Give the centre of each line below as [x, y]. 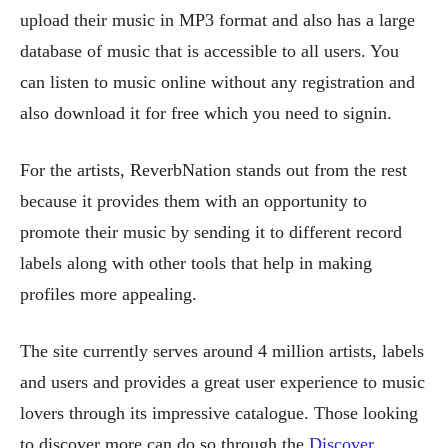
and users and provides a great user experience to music [222, 381]
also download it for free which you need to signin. [206, 112]
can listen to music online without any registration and [217, 81]
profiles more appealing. [108, 293]
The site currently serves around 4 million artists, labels [222, 350]
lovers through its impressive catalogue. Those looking [219, 412]
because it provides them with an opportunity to [193, 200]
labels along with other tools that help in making [196, 262]
